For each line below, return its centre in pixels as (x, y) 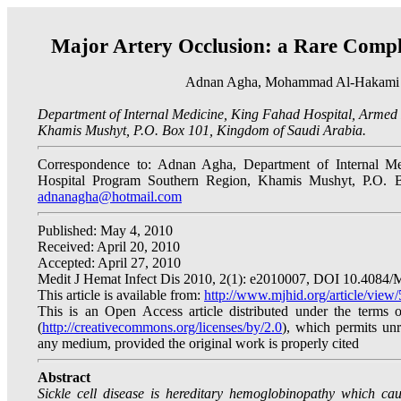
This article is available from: (121, 295)
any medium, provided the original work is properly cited (198, 343)
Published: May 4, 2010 (105, 230)
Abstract (64, 377)
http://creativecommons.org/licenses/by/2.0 (162, 327)
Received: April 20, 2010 (109, 247)
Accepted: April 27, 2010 (109, 263)
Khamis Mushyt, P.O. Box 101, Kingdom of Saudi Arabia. (202, 130)
